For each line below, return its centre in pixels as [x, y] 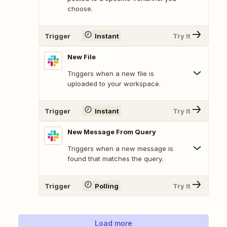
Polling [106, 186]
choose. [80, 9]
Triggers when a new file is [111, 74]
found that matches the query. [115, 159]
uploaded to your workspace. [114, 84]
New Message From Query [112, 132]
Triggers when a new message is [120, 149]
